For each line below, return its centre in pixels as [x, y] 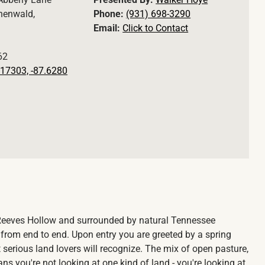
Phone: [110, 14]
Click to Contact [156, 28]
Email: [108, 28]
